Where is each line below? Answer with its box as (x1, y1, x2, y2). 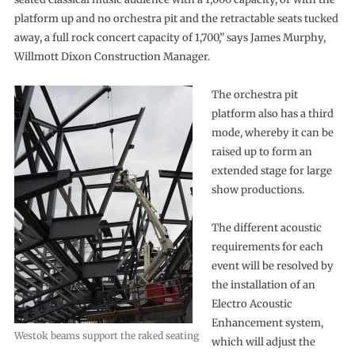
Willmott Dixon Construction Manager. (13, 49, 210, 63)
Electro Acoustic (211, 296, 292, 311)
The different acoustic (211, 220, 322, 235)
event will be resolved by (211, 258, 334, 273)
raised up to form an (211, 144, 312, 158)
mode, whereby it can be (211, 125, 334, 139)
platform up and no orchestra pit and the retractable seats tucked (13, 11, 338, 25)
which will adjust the (211, 334, 315, 349)
